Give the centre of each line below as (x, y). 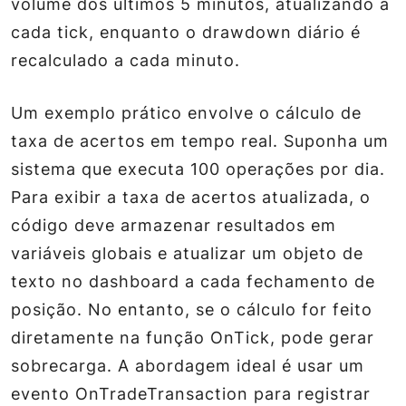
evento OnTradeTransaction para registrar (191, 394)
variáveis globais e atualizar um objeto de (187, 253)
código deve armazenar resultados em (174, 225)
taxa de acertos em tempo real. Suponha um (200, 141)
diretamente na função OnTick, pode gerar (193, 338)
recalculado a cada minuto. (126, 60)
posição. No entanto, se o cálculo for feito (192, 309)
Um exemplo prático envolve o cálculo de (186, 113)
